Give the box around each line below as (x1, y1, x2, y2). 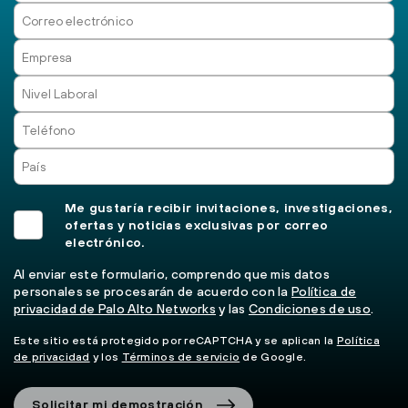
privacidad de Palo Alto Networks (14, 301, 216, 316)
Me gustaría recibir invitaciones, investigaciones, (65, 199, 393, 215)
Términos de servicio (121, 350, 240, 363)
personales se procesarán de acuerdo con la (14, 283, 292, 299)
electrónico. (65, 234, 146, 250)
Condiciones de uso (248, 301, 371, 316)
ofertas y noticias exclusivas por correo (65, 217, 329, 232)
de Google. (240, 350, 307, 363)
